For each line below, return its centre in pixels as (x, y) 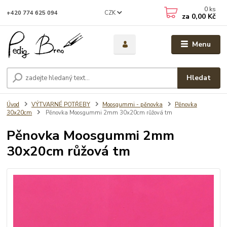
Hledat (199, 78)
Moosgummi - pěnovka (132, 105)
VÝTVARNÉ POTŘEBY (61, 105)
